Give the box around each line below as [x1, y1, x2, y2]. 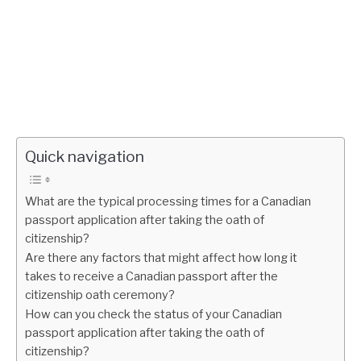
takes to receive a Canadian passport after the [25, 269, 278, 284]
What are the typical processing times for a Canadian [25, 194, 311, 209]
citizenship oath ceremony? [25, 288, 175, 302]
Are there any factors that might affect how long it [25, 251, 297, 265]
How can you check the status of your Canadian [25, 307, 282, 322]
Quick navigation [25, 147, 144, 166]
